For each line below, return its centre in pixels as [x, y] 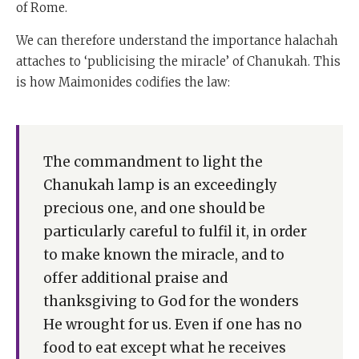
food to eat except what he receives [165, 347]
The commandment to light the [153, 161]
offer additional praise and [135, 278]
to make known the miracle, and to [164, 254]
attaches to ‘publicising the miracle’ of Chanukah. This [178, 61]
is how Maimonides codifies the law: [123, 82]
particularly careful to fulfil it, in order [175, 231]
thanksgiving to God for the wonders [171, 301]
